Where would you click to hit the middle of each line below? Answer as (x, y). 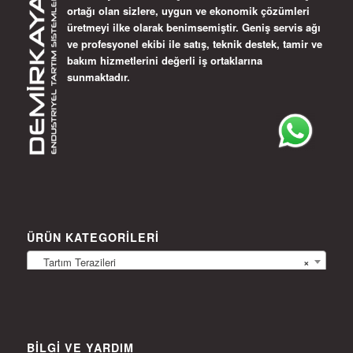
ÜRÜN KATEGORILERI (93, 238)
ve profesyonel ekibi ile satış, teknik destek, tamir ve (194, 44)
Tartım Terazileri (74, 262)
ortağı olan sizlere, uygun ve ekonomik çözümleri (188, 11)
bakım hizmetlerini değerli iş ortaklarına (164, 61)
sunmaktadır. (98, 77)
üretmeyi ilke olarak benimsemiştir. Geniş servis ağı (193, 28)
